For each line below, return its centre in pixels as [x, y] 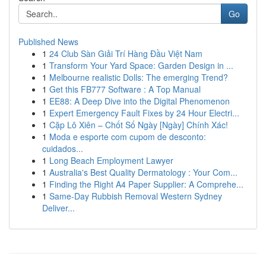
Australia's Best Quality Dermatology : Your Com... [143, 172]
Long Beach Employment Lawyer [111, 160]
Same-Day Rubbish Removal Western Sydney [136, 196]
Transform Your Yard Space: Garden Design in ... [141, 65]
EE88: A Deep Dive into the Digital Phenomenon [140, 101]
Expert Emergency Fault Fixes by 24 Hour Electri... [144, 113]
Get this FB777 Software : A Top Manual [125, 89]
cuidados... [63, 148]
